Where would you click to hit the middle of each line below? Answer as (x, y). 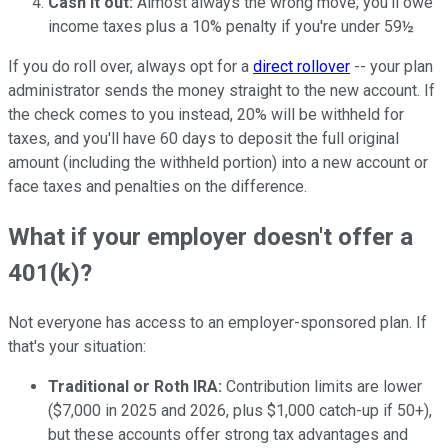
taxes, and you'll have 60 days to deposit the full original (203, 139)
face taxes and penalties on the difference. (157, 187)
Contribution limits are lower (322, 386)
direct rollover (301, 67)
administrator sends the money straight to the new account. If (221, 91)
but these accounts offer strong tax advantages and (228, 434)
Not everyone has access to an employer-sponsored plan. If (217, 322)
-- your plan (391, 67)
